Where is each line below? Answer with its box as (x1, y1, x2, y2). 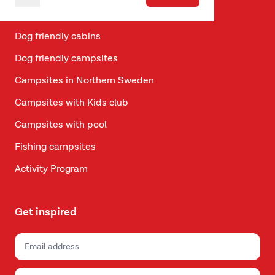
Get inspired (15, 207, 77, 218)
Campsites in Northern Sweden (15, 76, 154, 86)
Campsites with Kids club (15, 98, 128, 108)
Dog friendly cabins (15, 32, 101, 42)
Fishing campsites (15, 142, 96, 152)
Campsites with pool (15, 120, 107, 130)
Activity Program (15, 165, 88, 174)
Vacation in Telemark (15, 10, 106, 20)
